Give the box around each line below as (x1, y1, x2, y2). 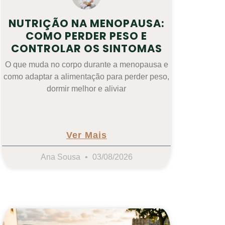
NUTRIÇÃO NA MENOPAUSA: (8, 16, 165, 31)
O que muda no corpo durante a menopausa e (5, 60, 168, 69)
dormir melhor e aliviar (47, 84, 127, 93)
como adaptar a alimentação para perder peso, (4, 72, 170, 81)
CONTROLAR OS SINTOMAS (11, 41, 162, 56)
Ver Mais (66, 130, 107, 141)
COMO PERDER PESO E (26, 29, 148, 44)
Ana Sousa (40, 153, 82, 162)
